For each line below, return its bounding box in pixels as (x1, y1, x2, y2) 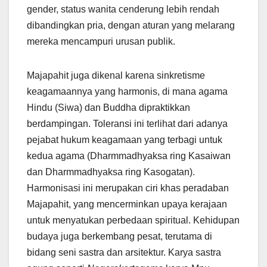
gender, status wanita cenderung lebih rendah (27, 4, 219, 15)
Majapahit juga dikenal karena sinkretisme (27, 70, 205, 81)
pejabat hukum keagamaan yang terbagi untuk (27, 135, 222, 145)
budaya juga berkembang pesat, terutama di (27, 231, 212, 242)
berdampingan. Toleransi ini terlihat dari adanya (27, 119, 228, 129)
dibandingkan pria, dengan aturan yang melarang (27, 20, 235, 31)
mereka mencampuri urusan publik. (27, 36, 175, 47)
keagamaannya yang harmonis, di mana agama (27, 86, 228, 97)
